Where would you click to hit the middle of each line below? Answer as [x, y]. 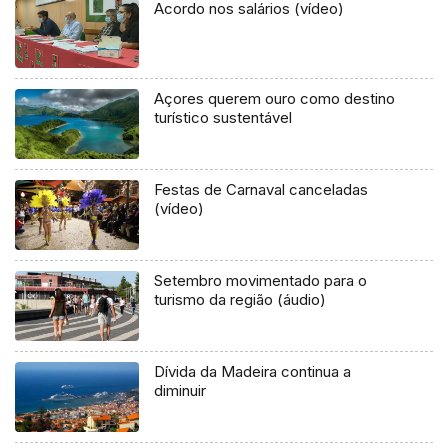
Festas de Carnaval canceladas [261, 190]
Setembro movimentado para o [261, 281]
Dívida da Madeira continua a [253, 372]
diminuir [180, 391]
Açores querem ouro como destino [275, 99]
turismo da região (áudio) [240, 300]
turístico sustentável [223, 118]
